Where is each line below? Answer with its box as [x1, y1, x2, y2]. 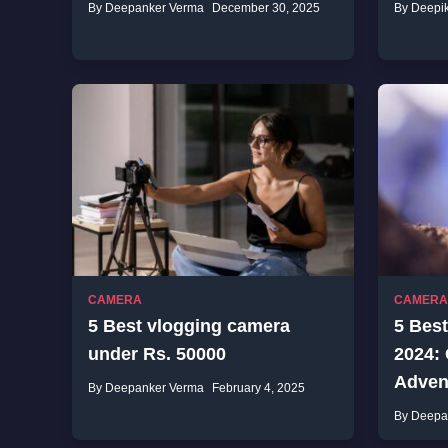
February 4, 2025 [212, 381, 305, 395]
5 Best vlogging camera [88, 316, 290, 336]
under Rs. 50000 [88, 344, 226, 364]
